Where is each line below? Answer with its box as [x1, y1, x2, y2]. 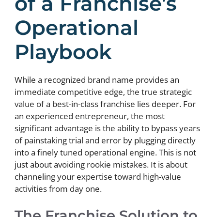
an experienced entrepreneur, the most [15, 110, 165, 122]
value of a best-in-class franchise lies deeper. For [15, 98, 196, 109]
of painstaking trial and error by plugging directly [15, 135, 196, 146]
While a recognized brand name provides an [15, 74, 179, 85]
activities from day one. [15, 183, 102, 194]
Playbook [15, 39, 112, 64]
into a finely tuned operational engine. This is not [15, 147, 196, 158]
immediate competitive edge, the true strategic [15, 86, 192, 97]
